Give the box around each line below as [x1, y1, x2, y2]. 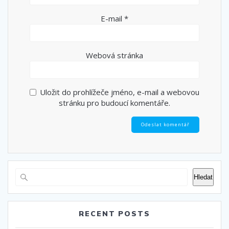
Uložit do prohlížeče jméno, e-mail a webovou [40, 87, 199, 98]
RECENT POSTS [78, 209, 151, 219]
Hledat [194, 173, 213, 181]
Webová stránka [86, 50, 143, 61]
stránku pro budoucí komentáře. [59, 98, 170, 108]
